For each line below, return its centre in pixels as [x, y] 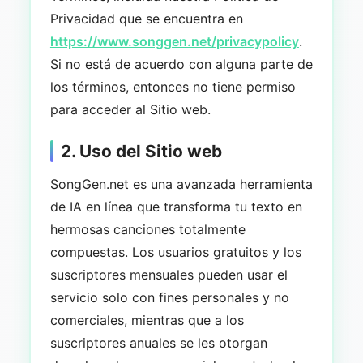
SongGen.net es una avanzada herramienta [181, 184]
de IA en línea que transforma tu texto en [176, 206]
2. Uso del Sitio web [141, 151]
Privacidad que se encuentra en [146, 18]
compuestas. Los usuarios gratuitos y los [175, 252]
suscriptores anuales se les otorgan [158, 342]
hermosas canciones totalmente [147, 229]
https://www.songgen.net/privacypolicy [174, 41]
